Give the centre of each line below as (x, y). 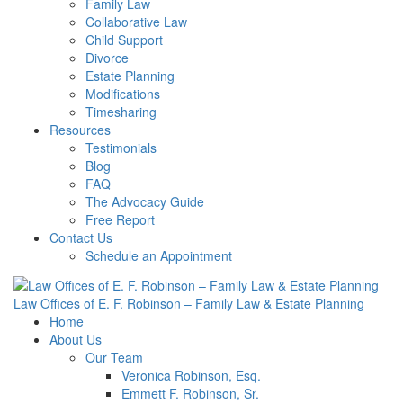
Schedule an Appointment (159, 256)
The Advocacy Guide (145, 202)
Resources (80, 130)
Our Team (114, 357)
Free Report (120, 220)
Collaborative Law (136, 22)
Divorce (107, 58)
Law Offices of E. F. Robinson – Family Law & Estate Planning (189, 303)
